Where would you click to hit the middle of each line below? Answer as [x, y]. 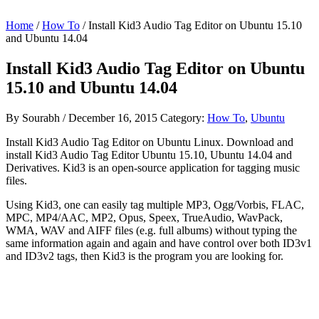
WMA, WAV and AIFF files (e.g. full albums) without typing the [151, 230]
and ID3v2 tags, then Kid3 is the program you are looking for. [145, 256]
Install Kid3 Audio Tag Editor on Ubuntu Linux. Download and [150, 142]
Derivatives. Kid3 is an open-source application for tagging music [153, 167]
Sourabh [41, 117]
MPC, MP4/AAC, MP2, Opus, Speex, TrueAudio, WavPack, [144, 217]
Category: [184, 117]
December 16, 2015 [113, 117]
